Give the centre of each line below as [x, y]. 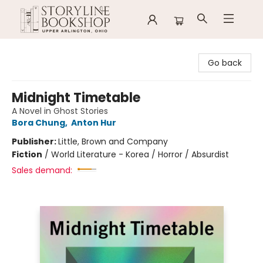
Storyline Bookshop [47, 50]
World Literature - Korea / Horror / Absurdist [140, 154]
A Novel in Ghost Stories [60, 111]
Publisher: [35, 141]
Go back [225, 63]
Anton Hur [94, 123]
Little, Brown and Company [113, 141]
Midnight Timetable [76, 98]
